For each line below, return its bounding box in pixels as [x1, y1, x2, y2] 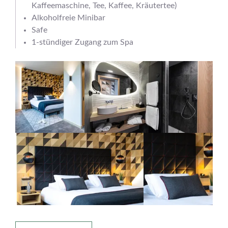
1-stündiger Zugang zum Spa [32, 38, 134, 46]
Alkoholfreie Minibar [32, 14, 106, 22]
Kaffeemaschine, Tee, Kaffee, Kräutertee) [32, 2, 177, 10]
